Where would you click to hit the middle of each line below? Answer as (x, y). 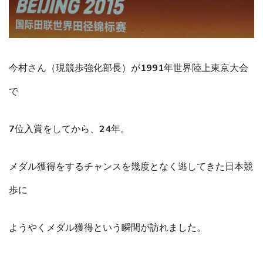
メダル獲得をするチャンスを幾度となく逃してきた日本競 (131, 167)
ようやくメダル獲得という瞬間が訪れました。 (107, 228)
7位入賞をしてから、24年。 (69, 129)
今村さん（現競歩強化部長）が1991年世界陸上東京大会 (129, 68)
